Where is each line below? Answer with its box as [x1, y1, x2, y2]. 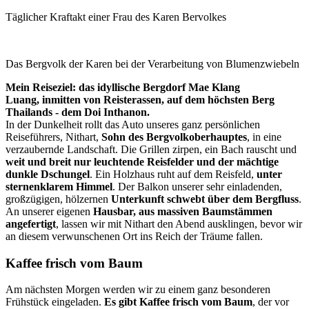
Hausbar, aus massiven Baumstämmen [93, 205, 272, 217]
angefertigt [6, 217, 56, 230]
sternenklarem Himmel [6, 180, 112, 192]
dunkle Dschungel [6, 168, 90, 180]
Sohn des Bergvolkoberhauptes [101, 130, 247, 143]
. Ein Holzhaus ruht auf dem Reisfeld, [90, 168, 254, 180]
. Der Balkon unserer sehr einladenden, [112, 180, 282, 192]
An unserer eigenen [6, 205, 93, 217]
